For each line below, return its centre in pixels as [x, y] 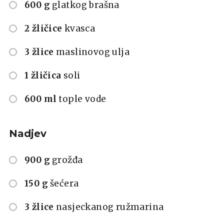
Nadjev [28, 133]
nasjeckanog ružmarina [110, 207]
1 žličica [43, 75]
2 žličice [43, 28]
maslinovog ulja [93, 52]
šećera [64, 183]
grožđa [67, 160]
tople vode [82, 99]
